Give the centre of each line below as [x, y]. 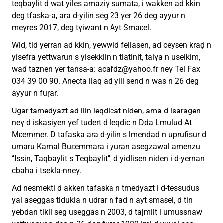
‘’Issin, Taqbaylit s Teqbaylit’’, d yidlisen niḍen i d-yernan [108, 158]
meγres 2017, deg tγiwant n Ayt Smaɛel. [82, 28]
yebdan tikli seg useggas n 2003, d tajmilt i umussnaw [107, 212]
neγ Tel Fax [179, 69]
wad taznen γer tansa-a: [55, 69]
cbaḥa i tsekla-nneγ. [47, 170]
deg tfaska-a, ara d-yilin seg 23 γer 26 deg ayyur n [99, 16]
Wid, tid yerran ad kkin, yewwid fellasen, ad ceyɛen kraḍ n [111, 45]
